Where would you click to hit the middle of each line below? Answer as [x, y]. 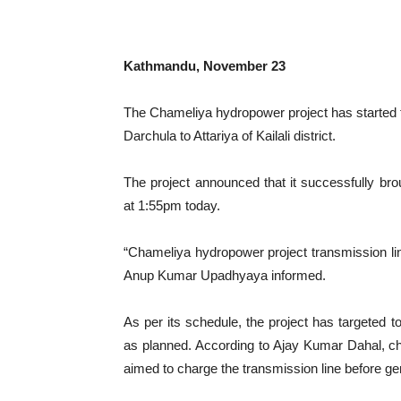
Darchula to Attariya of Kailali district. [230, 136]
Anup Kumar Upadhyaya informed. [225, 275]
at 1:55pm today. [172, 205]
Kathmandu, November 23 [205, 66]
